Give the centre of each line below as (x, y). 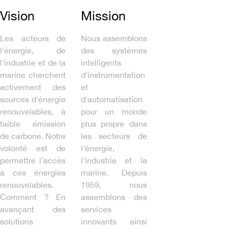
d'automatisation (112, 99)
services (96, 209)
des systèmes (114, 50)
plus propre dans (114, 123)
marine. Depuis (114, 172)
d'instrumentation (113, 75)
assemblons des (114, 197)
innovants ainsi (114, 221)
